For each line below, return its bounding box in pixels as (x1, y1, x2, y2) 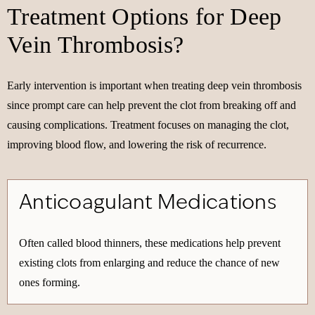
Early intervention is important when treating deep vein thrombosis (7, 79, 302, 91)
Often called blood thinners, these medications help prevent (19, 237, 281, 249)
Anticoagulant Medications (19, 194, 276, 214)
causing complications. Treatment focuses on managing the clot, (7, 119, 289, 131)
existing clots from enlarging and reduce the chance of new (19, 257, 280, 269)
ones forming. (19, 276, 80, 288)
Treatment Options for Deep (7, 4, 282, 30)
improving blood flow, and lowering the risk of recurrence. (7, 139, 266, 150)
